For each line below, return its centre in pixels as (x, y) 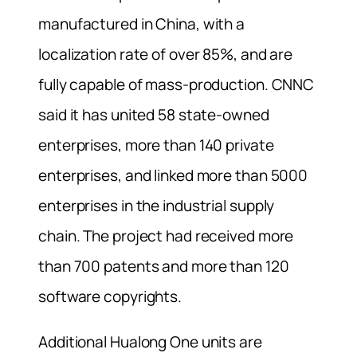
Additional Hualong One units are (150, 342)
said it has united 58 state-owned (154, 115)
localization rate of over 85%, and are (166, 55)
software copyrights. (110, 297)
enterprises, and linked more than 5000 (173, 176)
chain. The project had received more (166, 236)
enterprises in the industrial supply (157, 206)
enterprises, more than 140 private (156, 145)
